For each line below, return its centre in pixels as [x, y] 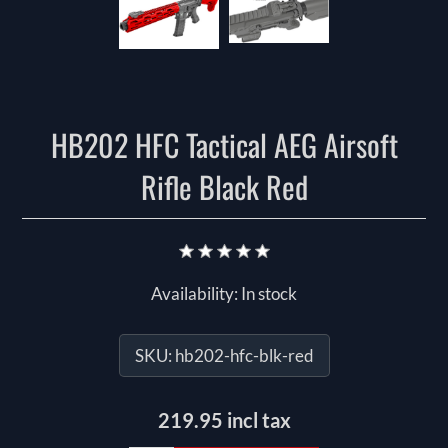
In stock [269, 294]
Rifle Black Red [224, 187]
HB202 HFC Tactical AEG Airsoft [224, 145]
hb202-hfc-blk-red [244, 356]
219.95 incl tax [224, 420]
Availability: [194, 294]
